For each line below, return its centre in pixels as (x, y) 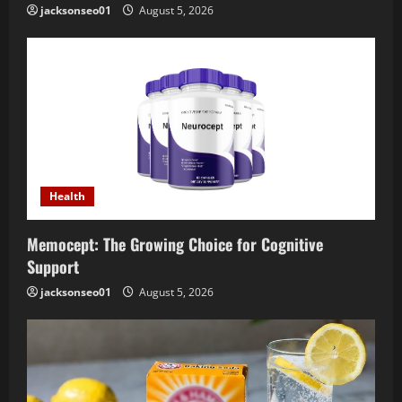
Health (67, 196)
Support (53, 266)
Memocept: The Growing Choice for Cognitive (175, 244)
